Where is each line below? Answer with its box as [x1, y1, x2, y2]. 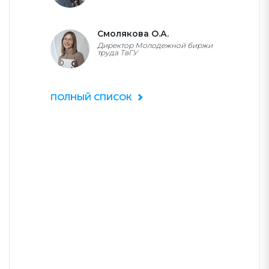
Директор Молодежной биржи [97, 41, 213, 50]
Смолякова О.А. [97, 28, 169, 39]
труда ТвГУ [97, 48, 138, 57]
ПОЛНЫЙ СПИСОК [50, 92, 134, 103]
